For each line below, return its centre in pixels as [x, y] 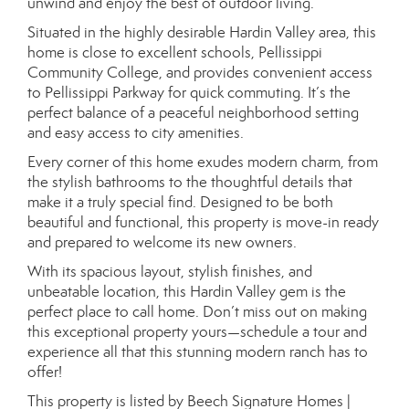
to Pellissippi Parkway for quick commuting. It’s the [189, 93]
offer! [45, 372]
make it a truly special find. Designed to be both [180, 202]
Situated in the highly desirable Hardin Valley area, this [202, 32]
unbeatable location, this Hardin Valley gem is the [187, 292]
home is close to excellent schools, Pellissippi [175, 52]
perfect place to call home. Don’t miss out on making [197, 312]
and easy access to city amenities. [136, 133]
